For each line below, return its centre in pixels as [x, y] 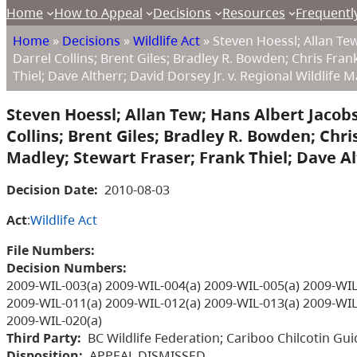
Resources [253, 12]
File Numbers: [51, 251]
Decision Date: [52, 190]
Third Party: [44, 338]
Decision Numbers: [67, 268]
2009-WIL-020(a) [54, 321]
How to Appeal [98, 12]
